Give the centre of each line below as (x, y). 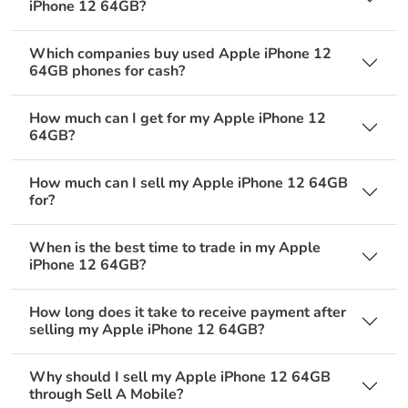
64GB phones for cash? (107, 71)
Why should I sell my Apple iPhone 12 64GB (180, 377)
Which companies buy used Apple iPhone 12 (180, 54)
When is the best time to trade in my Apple (175, 248)
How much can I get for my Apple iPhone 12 (178, 119)
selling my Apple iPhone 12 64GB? (147, 330)
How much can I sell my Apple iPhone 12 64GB (189, 184)
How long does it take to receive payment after (188, 313)
